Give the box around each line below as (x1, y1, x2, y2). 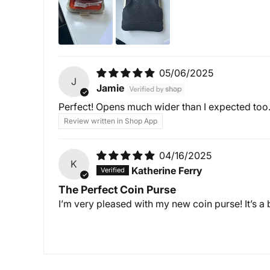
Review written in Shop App (64, 116, 157, 126)
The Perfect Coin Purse (58, 183, 176, 196)
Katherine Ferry (131, 165, 203, 177)
